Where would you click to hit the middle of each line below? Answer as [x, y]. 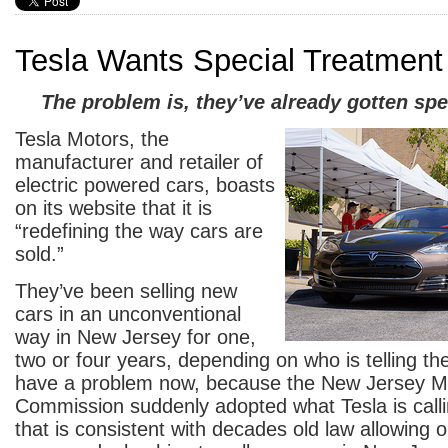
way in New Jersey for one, [135, 337]
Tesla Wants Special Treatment [229, 60]
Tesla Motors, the [92, 139]
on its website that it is [113, 208]
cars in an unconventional [128, 314]
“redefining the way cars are [139, 231]
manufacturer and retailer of [139, 162]
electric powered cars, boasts [145, 185]
